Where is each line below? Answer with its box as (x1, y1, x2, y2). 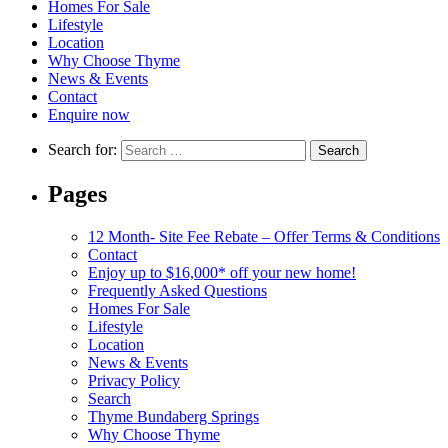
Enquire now (48, 106, 130, 124)
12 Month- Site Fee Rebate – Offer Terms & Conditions (88, 227, 440, 245)
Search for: (48, 141, 117, 159)
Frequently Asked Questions (88, 281, 267, 299)
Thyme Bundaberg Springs (88, 407, 259, 425)
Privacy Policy (88, 371, 180, 389)
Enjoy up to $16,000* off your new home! (88, 263, 356, 281)
